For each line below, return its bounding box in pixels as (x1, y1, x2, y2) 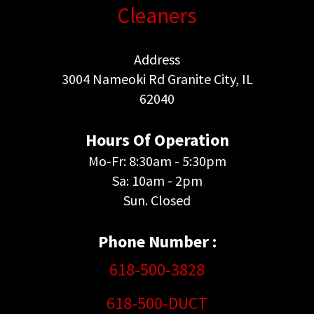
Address (134, 50, 180, 68)
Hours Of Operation (85, 129, 229, 151)
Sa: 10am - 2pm (111, 172, 203, 189)
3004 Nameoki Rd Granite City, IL (61, 70, 253, 88)
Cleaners (117, 1, 197, 29)
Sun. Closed (123, 191, 191, 209)
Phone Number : (97, 231, 217, 252)
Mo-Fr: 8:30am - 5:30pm (88, 152, 226, 170)
